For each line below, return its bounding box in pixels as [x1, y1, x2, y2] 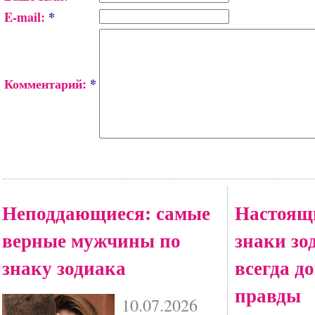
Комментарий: [4, 75, 90, 93]
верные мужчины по [2, 226, 181, 254]
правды [235, 281, 301, 309]
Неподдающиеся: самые [2, 199, 210, 226]
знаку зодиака [2, 254, 126, 281]
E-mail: [4, 8, 49, 26]
